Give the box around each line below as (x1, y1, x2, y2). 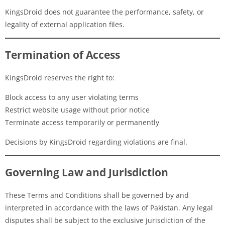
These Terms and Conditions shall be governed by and (5, 190, 189, 200)
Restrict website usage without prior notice (5, 104, 150, 115)
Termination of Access (5, 47, 120, 62)
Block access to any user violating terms (5, 92, 139, 102)
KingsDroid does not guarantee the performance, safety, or (5, 7, 204, 17)
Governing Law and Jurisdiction (5, 165, 168, 179)
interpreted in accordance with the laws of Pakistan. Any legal (5, 202, 213, 212)
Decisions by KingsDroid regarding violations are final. (5, 137, 187, 147)
